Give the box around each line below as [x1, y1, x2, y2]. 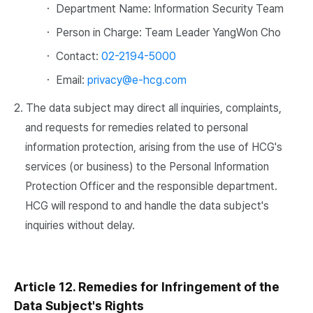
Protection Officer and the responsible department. [25, 180, 277, 193]
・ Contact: [42, 50, 101, 63]
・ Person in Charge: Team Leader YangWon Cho [42, 26, 281, 39]
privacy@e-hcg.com [87, 73, 187, 87]
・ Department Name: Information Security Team [42, 2, 284, 15]
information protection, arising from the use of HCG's [25, 140, 282, 154]
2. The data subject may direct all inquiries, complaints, [14, 101, 282, 115]
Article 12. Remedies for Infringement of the [14, 279, 279, 294]
